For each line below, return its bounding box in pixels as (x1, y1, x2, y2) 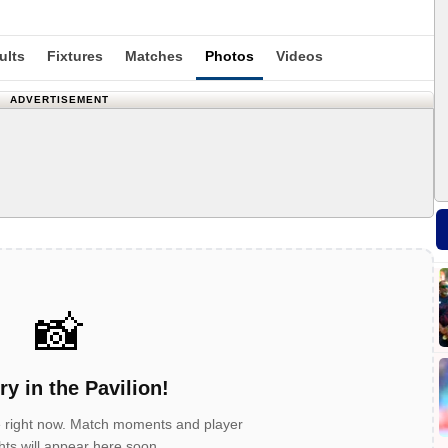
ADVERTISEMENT (9, 94, 109, 105)
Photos (205, 48, 254, 64)
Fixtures (47, 48, 103, 64)
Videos (276, 48, 323, 64)
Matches (125, 48, 183, 64)
